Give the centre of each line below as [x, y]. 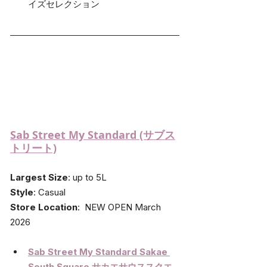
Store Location [44, 207]
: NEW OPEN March [120, 207]
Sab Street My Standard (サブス [93, 135]
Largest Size [39, 178]
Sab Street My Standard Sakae [99, 252]
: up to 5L [87, 178]
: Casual [49, 193]
